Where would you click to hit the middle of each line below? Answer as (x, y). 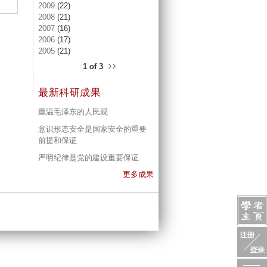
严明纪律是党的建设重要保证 (89, 157)
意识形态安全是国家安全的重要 (92, 129)
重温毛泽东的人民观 (73, 112)
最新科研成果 (69, 93)
